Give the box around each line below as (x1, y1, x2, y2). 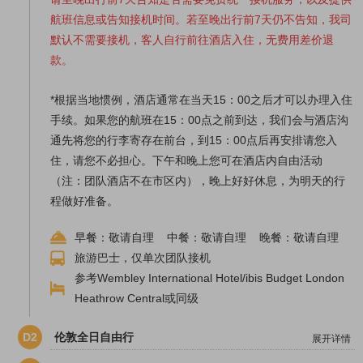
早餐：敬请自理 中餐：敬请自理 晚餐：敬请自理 (75, 231, 339, 245)
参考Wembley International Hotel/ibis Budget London (75, 271, 344, 285)
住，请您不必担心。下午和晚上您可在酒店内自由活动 (50, 154, 322, 168)
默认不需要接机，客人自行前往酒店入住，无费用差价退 (50, 33, 334, 47)
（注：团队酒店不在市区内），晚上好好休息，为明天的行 (50, 174, 345, 188)
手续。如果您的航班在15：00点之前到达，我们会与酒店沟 (50, 113, 348, 127)
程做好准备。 (50, 194, 118, 208)
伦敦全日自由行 (54, 331, 134, 344)
